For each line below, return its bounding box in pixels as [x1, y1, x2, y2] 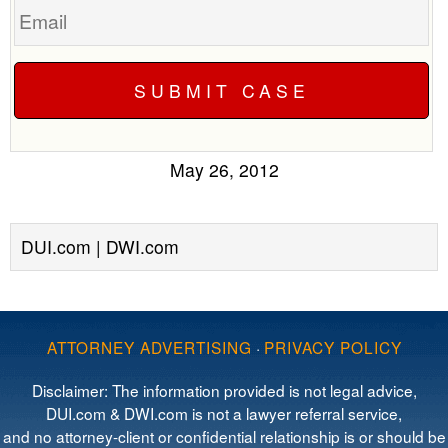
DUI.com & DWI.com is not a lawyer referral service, [46, 402, 402, 424]
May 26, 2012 [169, 157, 279, 182]
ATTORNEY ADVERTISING [46, 336, 252, 358]
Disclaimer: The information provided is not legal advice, [31, 379, 417, 401]
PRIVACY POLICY [263, 336, 402, 358]
